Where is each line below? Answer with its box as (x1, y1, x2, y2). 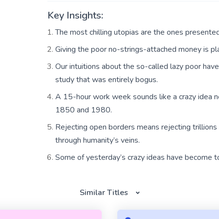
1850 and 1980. (55, 105, 112, 115)
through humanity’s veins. (55, 135, 140, 146)
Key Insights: (47, 9, 103, 22)
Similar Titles (79, 187, 128, 198)
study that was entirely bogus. (55, 74, 158, 85)
